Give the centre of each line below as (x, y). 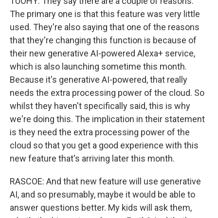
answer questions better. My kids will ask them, (101, 208)
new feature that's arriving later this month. (92, 158)
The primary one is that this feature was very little (105, 14)
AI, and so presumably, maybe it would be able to (102, 194)
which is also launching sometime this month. (98, 66)
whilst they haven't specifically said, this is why (100, 106)
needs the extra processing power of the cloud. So (107, 93)
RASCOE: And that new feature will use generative (105, 181)
